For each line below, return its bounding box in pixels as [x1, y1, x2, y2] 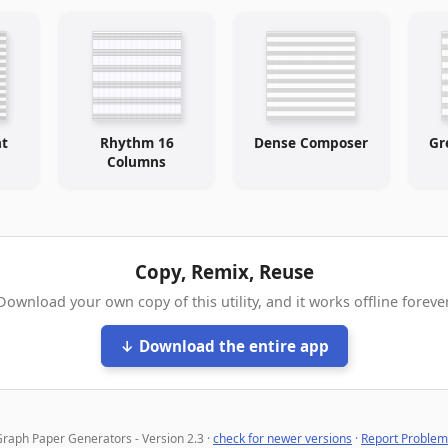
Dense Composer [254, 132, 369, 152]
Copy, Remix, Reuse [134, 258, 314, 284]
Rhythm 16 [99, 132, 174, 152]
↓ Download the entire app [119, 335, 329, 356]
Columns [107, 151, 167, 171]
